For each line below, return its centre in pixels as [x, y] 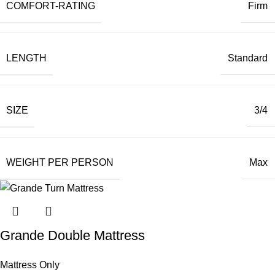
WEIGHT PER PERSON [60, 162]
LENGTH [26, 58]
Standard [248, 58]
